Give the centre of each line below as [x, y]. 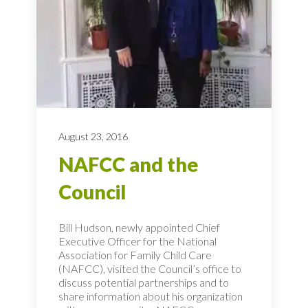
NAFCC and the [128, 165]
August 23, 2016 [93, 137]
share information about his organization [151, 296]
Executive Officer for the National [137, 241]
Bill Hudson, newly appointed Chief [139, 228]
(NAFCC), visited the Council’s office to [150, 269]
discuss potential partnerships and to [144, 283]
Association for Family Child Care [135, 255]
